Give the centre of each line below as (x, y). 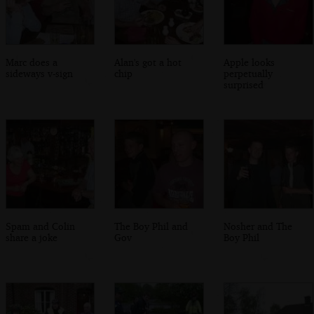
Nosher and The (258, 226)
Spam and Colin (40, 226)
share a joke (31, 237)
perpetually (248, 74)
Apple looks (250, 62)
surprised (244, 85)
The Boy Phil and (151, 226)
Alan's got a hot (148, 62)
